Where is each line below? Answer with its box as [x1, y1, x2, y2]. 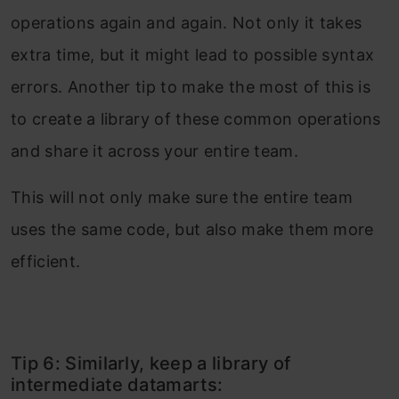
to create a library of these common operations [11, 110, 381, 129]
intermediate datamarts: [11, 374, 224, 396]
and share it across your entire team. [11, 142, 298, 161]
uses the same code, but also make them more [11, 220, 374, 240]
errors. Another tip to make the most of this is [11, 77, 371, 97]
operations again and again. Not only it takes [11, 13, 362, 33]
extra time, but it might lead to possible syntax [11, 45, 375, 65]
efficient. [11, 252, 81, 272]
